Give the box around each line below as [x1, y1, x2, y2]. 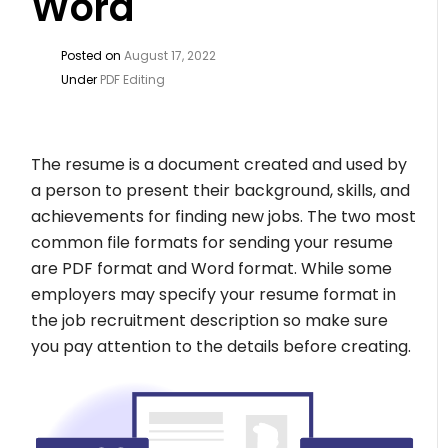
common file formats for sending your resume [31, 231, 394, 254]
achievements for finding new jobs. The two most [31, 205, 417, 228]
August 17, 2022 [124, 47, 217, 64]
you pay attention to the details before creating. [31, 335, 412, 358]
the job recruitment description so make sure [31, 309, 389, 332]
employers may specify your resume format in [31, 283, 397, 306]
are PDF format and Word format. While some [31, 257, 393, 280]
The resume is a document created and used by [31, 153, 408, 176]
